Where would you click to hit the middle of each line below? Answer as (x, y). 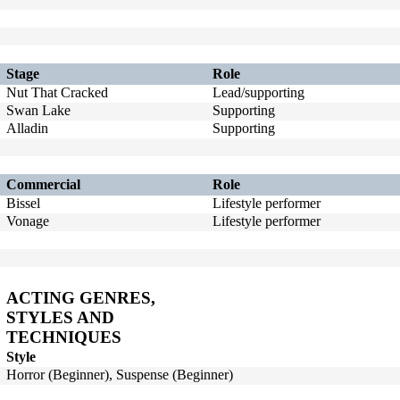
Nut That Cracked (61, 92)
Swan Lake (42, 110)
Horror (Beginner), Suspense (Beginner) (120, 375)
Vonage (31, 221)
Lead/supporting (258, 92)
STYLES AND (60, 317)
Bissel (27, 203)
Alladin (31, 128)
